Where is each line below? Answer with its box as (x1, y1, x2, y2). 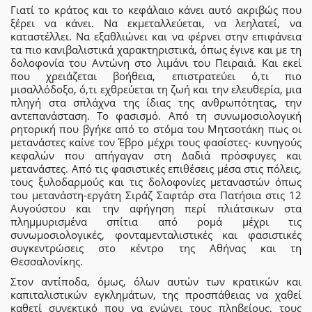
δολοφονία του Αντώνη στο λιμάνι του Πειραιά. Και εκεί (10, 55, 302, 70)
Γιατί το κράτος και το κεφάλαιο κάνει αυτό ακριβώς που (10, 2, 302, 17)
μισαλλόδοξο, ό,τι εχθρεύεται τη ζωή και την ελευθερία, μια (10, 81, 302, 96)
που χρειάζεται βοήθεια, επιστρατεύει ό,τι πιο (10, 68, 302, 83)
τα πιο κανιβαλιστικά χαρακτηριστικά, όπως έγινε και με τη (10, 42, 302, 56)
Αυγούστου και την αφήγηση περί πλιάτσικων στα (10, 201, 302, 215)
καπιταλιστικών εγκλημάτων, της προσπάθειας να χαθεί (10, 287, 302, 302)
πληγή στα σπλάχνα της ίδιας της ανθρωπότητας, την (10, 95, 302, 109)
